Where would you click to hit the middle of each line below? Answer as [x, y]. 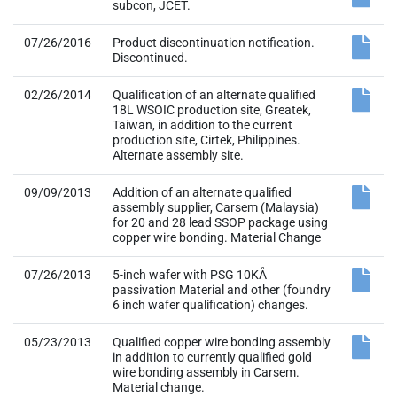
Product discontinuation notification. [214, 43]
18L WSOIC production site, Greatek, [212, 110]
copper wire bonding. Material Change [217, 237]
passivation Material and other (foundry [222, 290]
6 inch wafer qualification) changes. [210, 305]
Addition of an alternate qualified [202, 192]
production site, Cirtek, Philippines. [206, 140]
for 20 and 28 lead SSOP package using [220, 222]
